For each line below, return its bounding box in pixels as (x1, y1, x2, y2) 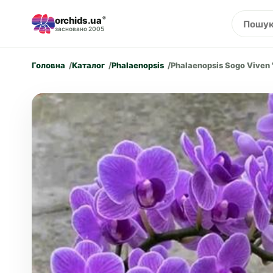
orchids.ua (55, 15, 102, 26)
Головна (32, 60, 65, 70)
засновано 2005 (55, 25, 104, 32)
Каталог (72, 60, 105, 70)
